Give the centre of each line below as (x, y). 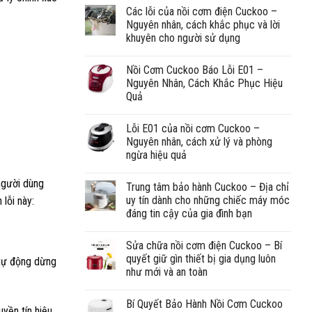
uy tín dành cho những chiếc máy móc (208, 200)
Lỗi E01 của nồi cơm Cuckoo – (193, 128)
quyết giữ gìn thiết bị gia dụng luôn (201, 258)
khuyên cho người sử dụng (183, 38)
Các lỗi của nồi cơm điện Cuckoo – (202, 11)
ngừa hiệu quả (156, 155)
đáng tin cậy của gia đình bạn (189, 213)
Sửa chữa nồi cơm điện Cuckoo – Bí (204, 245)
